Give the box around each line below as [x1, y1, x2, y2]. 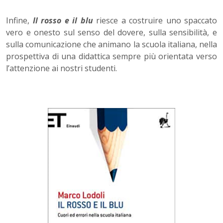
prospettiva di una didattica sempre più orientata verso [6, 51, 217, 62]
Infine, [6, 15, 33, 26]
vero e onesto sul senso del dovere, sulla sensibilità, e [6, 27, 217, 38]
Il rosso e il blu [32, 15, 93, 26]
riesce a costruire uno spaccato [93, 15, 217, 26]
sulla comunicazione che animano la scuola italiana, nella [6, 39, 217, 50]
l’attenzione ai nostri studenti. [6, 63, 117, 74]
